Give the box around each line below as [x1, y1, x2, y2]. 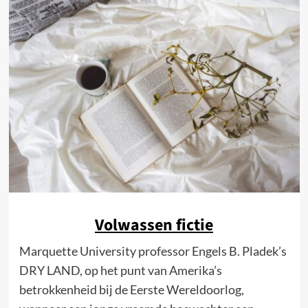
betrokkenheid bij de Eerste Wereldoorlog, [19, 281, 244, 297]
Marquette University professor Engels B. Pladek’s [19, 243, 287, 258]
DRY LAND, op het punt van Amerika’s [19, 262, 222, 278]
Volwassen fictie [95, 212, 213, 237]
